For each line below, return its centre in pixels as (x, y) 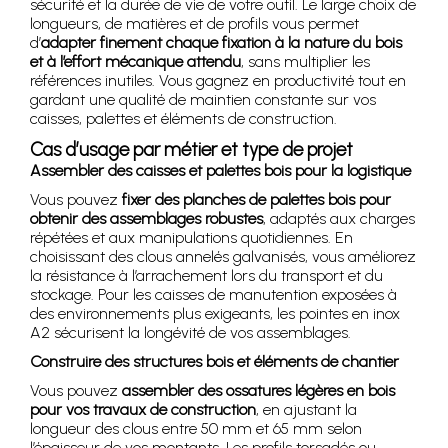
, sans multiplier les (305, 62)
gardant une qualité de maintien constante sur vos (203, 100)
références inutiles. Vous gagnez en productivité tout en (218, 81)
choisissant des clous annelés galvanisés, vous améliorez (223, 257)
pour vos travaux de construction (143, 410)
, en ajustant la (306, 410)
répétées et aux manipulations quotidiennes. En (191, 238)
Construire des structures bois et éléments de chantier (214, 362)
